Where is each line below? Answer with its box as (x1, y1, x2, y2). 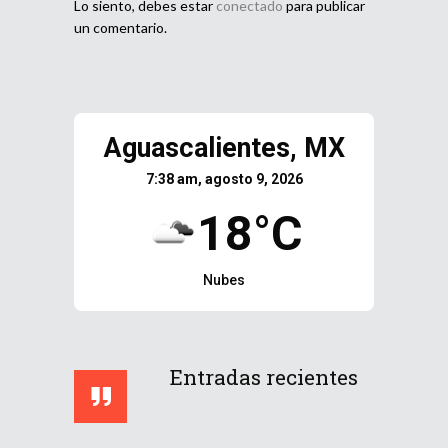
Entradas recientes (170, 362, 358, 391)
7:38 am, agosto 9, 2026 (145, 170, 303, 187)
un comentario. (74, 18, 167, 36)
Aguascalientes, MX (103, 131, 345, 164)
